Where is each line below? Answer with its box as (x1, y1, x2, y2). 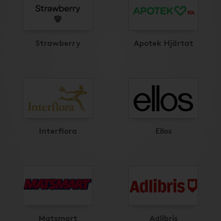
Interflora (38, 124, 77, 136)
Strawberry (35, 37, 80, 48)
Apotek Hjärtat (133, 37, 193, 48)
